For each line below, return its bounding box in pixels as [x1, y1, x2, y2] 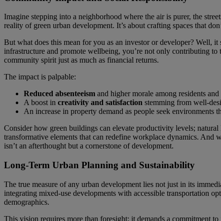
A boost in [24, 98, 58, 107]
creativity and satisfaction [58, 98, 143, 107]
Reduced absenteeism [24, 89, 95, 98]
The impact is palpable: [4, 73, 76, 81]
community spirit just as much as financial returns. [4, 56, 159, 65]
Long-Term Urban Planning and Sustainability [4, 160, 195, 170]
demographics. [4, 197, 49, 206]
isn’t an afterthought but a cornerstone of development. [4, 142, 174, 150]
